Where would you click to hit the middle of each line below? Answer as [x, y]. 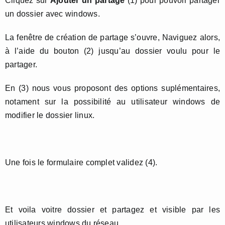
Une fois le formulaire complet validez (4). [81, 162]
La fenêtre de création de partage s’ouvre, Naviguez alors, [113, 37]
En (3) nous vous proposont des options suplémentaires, [113, 88]
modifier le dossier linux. [50, 115]
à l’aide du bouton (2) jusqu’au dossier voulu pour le [113, 51]
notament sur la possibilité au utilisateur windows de [113, 101]
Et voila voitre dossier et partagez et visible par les [113, 209]
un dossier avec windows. [52, 14]
